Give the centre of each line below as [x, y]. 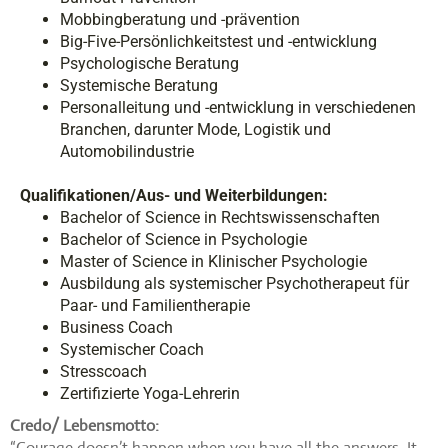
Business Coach [116, 327]
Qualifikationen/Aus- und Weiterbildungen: [174, 195]
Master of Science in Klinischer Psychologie [213, 261]
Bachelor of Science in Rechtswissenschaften [220, 217]
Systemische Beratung [139, 85]
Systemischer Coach [132, 349]
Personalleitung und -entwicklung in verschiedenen [238, 107]
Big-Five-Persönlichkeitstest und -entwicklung [218, 41]
